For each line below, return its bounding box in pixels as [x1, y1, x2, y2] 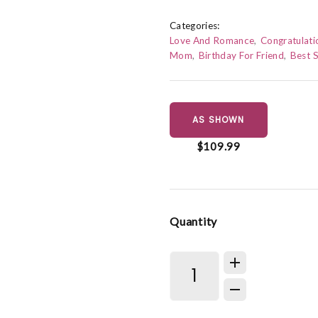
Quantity [170, 214, 217, 228]
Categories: [170, 20, 220, 32]
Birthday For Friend [198, 50, 285, 62]
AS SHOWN [192, 114, 245, 126]
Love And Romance [170, 35, 255, 47]
